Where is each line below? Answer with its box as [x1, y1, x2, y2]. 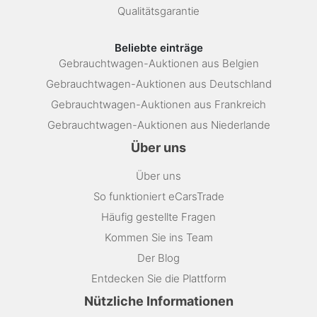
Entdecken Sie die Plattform [91, 271, 226, 285]
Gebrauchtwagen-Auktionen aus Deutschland [45, 76, 272, 91]
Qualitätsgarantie [117, 4, 200, 18]
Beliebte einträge [114, 40, 203, 54]
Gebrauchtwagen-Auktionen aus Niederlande [47, 117, 270, 132]
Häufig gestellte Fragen [101, 209, 216, 224]
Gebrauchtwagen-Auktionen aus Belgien [58, 56, 259, 70]
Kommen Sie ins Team [104, 230, 213, 244]
